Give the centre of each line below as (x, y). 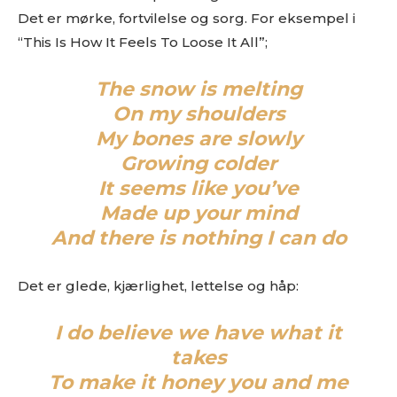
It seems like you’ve (198, 188)
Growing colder (198, 163)
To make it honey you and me (198, 382)
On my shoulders (198, 114)
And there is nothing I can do (198, 238)
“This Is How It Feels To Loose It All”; (143, 42)
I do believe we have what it (198, 333)
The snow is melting (198, 89)
